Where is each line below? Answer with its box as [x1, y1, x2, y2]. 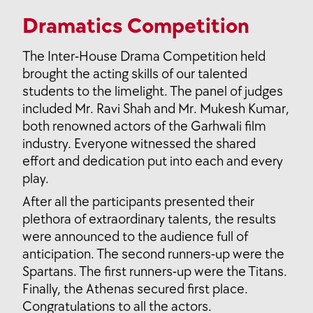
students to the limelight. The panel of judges [22, 83, 283, 101]
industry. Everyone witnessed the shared [22, 136, 256, 153]
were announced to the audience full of [22, 228, 248, 246]
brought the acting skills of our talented [22, 66, 247, 83]
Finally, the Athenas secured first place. [22, 281, 248, 298]
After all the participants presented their [22, 194, 254, 211]
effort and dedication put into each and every [22, 153, 283, 170]
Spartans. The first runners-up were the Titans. [22, 263, 287, 281]
